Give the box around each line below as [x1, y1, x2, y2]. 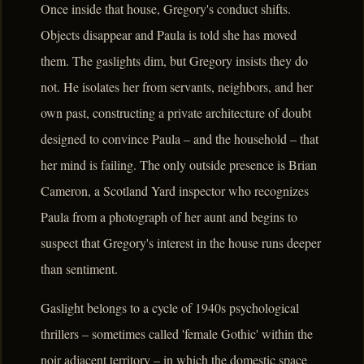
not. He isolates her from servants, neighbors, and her [41, 77, 313, 95]
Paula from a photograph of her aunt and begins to [41, 207, 297, 225]
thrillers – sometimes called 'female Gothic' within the [41, 324, 313, 342]
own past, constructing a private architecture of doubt [41, 103, 311, 121]
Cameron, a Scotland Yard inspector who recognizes [41, 181, 309, 199]
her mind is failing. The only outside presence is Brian [41, 155, 317, 173]
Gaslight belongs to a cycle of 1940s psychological [41, 298, 299, 316]
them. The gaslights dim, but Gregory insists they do [41, 51, 308, 69]
